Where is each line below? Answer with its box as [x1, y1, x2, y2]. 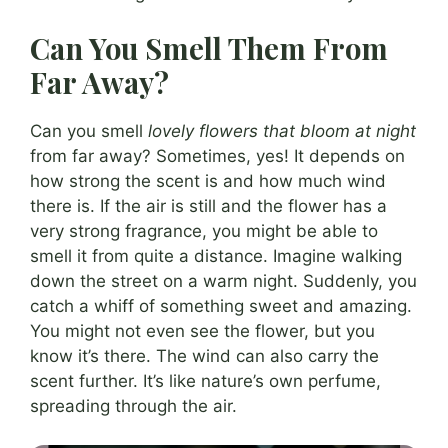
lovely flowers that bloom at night [148, 121, 416, 142]
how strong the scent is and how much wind [30, 171, 386, 192]
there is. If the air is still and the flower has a [30, 196, 387, 217]
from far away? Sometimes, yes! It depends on [30, 146, 405, 167]
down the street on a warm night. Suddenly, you [30, 271, 417, 292]
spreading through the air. [30, 396, 237, 417]
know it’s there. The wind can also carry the [30, 346, 379, 367]
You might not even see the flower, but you [30, 321, 375, 342]
